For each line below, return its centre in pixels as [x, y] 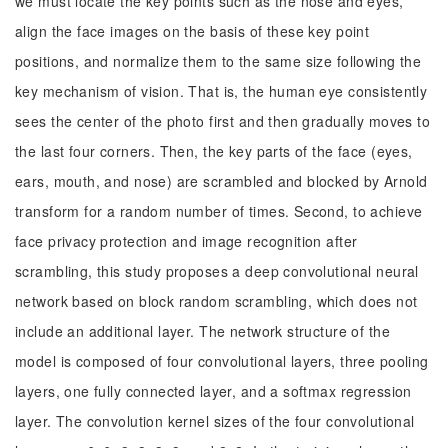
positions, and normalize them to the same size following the [218, 61]
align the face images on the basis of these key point [192, 31]
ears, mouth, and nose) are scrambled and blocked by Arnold [221, 181]
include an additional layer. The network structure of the [202, 331]
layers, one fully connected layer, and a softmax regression [213, 391]
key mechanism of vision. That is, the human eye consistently [221, 91]
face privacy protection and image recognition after [186, 241]
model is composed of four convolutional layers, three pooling [222, 361]
